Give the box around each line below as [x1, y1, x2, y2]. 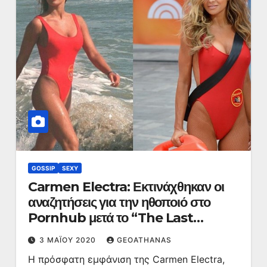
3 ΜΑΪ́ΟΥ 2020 [39, 235, 98, 244]
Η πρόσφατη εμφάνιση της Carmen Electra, [27, 253, 225, 265]
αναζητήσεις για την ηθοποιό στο [27, 194, 210, 210]
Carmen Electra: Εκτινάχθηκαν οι [27, 179, 224, 195]
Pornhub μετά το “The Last [27, 210, 194, 226]
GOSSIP [31, 164, 55, 172]
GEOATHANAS [116, 235, 172, 244]
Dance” [27, 225, 76, 241]
